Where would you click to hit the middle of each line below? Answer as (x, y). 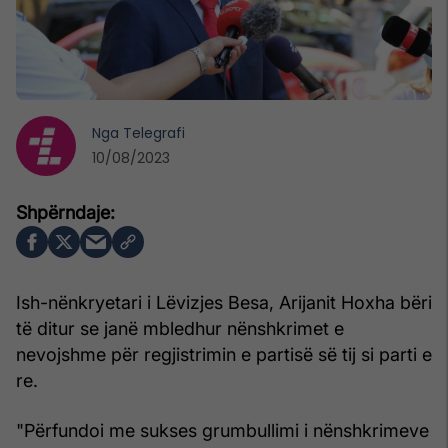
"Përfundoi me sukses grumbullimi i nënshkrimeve (222, 430)
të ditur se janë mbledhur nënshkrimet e (180, 328)
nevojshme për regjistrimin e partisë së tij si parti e (224, 354)
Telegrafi (154, 132)
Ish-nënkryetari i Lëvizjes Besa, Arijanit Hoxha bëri (224, 302)
